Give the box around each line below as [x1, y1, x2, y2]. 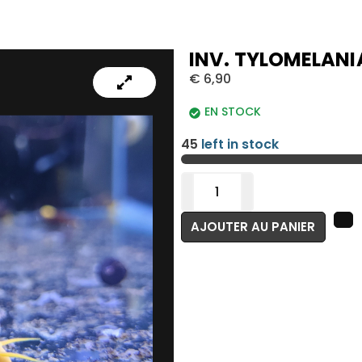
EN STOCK [204, 103, 261, 120]
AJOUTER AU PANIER [191, 218, 316, 236]
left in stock [198, 135, 279, 154]
